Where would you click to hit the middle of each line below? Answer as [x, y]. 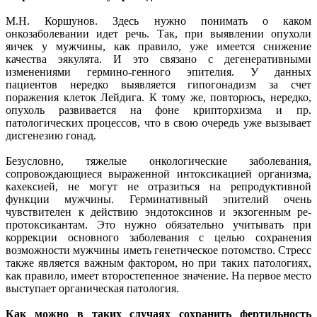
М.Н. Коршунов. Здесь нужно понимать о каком [158, 21]
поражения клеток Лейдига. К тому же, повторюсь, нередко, [158, 98]
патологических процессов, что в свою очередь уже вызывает [158, 123]
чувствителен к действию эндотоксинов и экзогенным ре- [158, 212]
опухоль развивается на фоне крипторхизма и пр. [158, 110]
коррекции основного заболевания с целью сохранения [158, 238]
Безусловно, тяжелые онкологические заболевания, [158, 161]
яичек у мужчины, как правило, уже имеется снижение [158, 47]
